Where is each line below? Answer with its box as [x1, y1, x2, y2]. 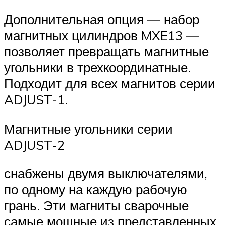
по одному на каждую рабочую [4, 181, 187, 198]
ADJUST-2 [4, 136, 65, 153]
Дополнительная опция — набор [4, 11, 199, 28]
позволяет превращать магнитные [4, 43, 209, 60]
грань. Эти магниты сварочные [4, 197, 189, 214]
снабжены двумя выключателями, [4, 165, 207, 182]
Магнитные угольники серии [4, 120, 173, 137]
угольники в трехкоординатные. [4, 59, 191, 76]
